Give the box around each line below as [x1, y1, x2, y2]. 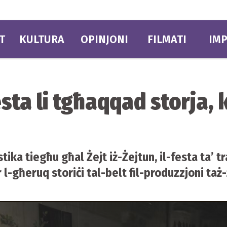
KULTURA [19, 32, 64, 46]
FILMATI [147, 32, 187, 46]
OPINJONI [80, 32, 128, 46]
